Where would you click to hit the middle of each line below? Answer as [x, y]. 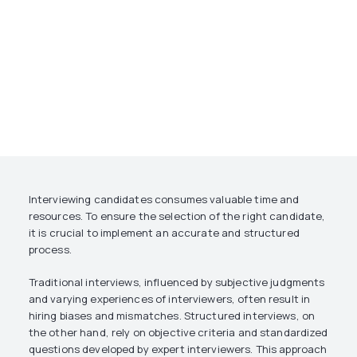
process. [50, 249]
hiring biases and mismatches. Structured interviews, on [172, 316]
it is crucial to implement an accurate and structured [164, 233]
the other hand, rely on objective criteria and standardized [178, 332]
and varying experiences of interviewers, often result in [169, 299]
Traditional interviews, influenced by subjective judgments [177, 282]
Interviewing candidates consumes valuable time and [164, 199]
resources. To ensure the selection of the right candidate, [177, 216]
